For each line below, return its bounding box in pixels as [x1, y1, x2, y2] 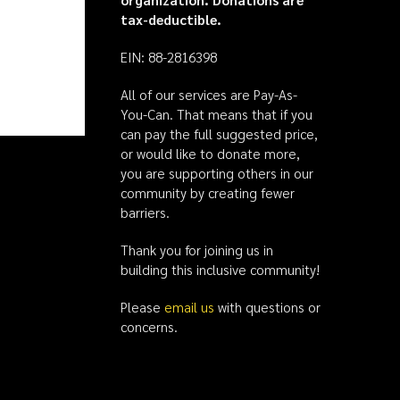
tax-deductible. [120, 10, 221, 29]
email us [163, 297, 214, 316]
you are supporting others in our [120, 163, 313, 182]
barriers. [120, 203, 170, 221]
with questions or [213, 297, 321, 316]
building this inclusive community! [120, 260, 320, 279]
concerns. [120, 317, 178, 336]
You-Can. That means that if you [120, 104, 312, 123]
